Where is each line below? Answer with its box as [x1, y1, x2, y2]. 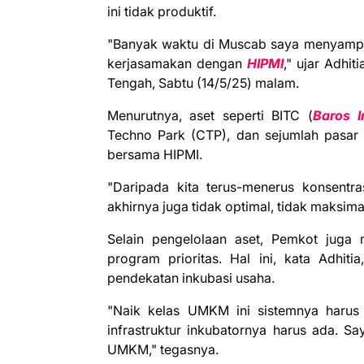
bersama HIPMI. [107, 145, 202, 162]
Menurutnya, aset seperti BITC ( [107, 106, 313, 123]
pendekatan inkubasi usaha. [107, 269, 275, 286]
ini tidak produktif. [107, 2, 216, 19]
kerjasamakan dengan [107, 54, 248, 71]
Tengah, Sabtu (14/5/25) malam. [107, 74, 299, 91]
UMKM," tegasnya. [107, 340, 219, 357]
